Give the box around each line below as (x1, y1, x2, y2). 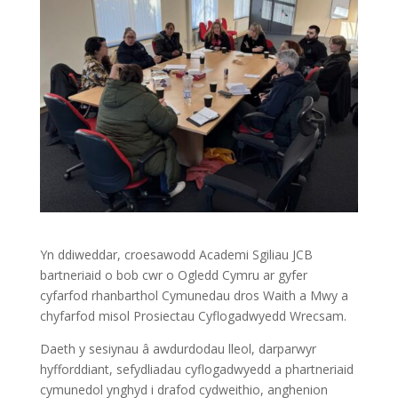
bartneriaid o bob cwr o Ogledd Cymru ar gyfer (39, 266, 307, 283)
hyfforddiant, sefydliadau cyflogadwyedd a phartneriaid (39, 360, 354, 378)
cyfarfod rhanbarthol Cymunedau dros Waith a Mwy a (39, 286, 348, 304)
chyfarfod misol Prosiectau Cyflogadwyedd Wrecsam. (39, 306, 346, 324)
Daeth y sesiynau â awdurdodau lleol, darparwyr (39, 339, 316, 357)
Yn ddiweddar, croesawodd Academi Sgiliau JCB (39, 245, 313, 263)
